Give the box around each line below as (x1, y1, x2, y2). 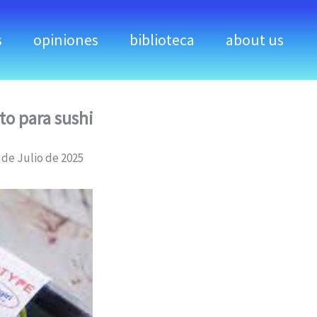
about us (226, 30, 284, 50)
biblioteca (129, 30, 195, 50)
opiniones (33, 30, 98, 50)
